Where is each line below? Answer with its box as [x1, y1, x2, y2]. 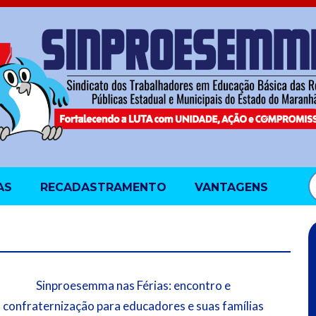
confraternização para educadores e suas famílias [2, 298, 264, 313]
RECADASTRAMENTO [40, 180, 166, 194]
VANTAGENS [195, 180, 268, 194]
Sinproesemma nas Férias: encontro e [35, 277, 231, 293]
